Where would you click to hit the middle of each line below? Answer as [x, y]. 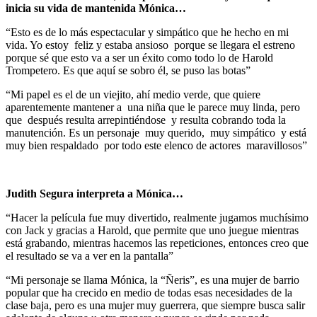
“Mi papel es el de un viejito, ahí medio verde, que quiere [133, 94]
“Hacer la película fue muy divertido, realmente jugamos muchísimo [157, 217]
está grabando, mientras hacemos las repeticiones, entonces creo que [157, 243]
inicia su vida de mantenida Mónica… [96, 8]
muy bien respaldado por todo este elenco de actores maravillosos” [156, 145]
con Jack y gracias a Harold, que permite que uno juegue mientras [152, 230]
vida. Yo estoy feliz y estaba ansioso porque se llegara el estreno [150, 45]
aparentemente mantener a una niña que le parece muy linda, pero [153, 107]
